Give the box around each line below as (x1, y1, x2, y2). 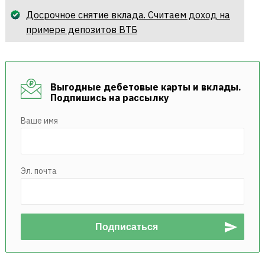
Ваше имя (20, 115, 58, 127)
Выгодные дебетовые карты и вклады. (50, 81, 241, 93)
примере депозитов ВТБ (25, 24, 137, 36)
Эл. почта (20, 166, 57, 177)
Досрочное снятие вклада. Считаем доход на (25, 9, 230, 21)
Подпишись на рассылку (50, 92, 169, 104)
